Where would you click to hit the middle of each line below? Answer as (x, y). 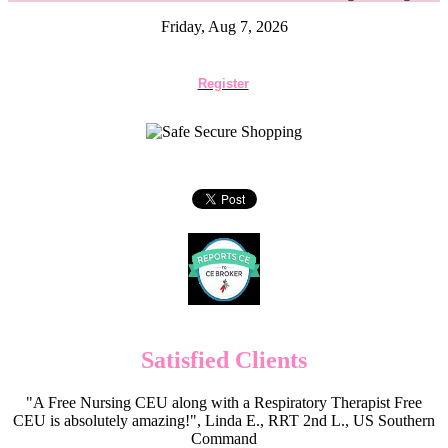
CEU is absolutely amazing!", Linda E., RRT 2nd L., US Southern (224, 420)
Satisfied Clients (224, 359)
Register (223, 83)
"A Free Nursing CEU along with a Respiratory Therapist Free (224, 402)
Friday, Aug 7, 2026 (224, 26)
